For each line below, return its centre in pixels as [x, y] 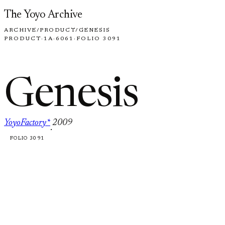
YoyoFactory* [27, 123]
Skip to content [31, 10]
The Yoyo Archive [43, 15]
